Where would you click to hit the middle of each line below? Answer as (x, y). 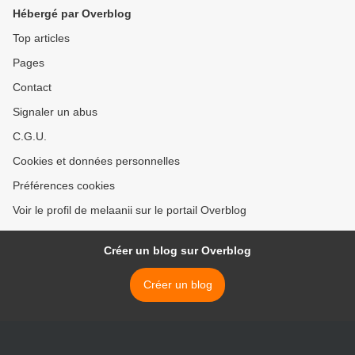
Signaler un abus (55, 112)
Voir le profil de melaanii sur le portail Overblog (130, 210)
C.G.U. (30, 137)
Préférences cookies (64, 186)
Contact (32, 88)
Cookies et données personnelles (96, 161)
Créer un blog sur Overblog (177, 251)
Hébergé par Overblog (72, 14)
